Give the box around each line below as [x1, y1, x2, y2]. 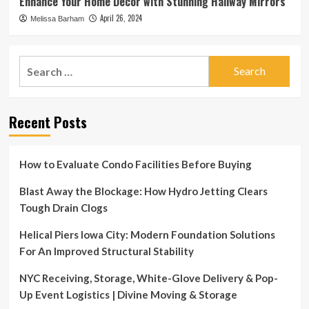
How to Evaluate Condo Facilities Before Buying [19, 157, 252, 170]
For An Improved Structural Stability [19, 244, 194, 257]
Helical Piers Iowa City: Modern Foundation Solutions [19, 228, 275, 241]
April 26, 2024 [99, 12, 142, 23]
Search [18, 57, 54, 70]
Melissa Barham [30, 14, 84, 23]
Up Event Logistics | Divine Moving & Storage [19, 288, 237, 301]
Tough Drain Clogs [19, 201, 112, 214]
